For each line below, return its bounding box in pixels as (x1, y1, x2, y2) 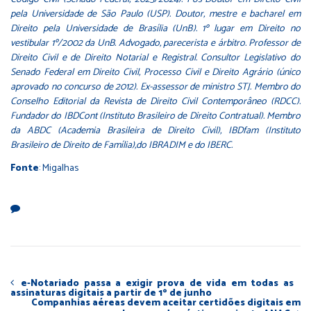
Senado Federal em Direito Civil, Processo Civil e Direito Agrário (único (10, 64, 301, 81)
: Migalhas (39, 160, 78, 176)
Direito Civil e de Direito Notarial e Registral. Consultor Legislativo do (10, 49, 301, 66)
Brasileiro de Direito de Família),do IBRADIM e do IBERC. (10, 137, 233, 153)
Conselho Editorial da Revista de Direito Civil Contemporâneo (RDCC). (10, 93, 301, 110)
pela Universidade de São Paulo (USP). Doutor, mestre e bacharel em (10, 6, 301, 22)
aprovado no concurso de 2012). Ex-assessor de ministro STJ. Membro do (10, 78, 301, 95)
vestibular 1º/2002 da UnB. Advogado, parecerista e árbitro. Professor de (10, 35, 301, 51)
